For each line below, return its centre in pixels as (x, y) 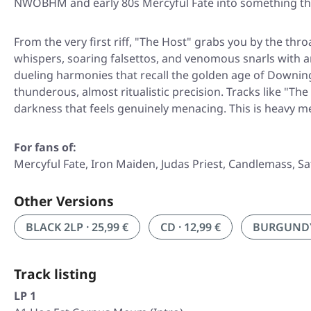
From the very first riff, (74, 42)
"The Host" (163, 42)
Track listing (55, 274)
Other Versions (64, 201)
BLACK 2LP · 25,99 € (77, 227)
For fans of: (45, 147)
